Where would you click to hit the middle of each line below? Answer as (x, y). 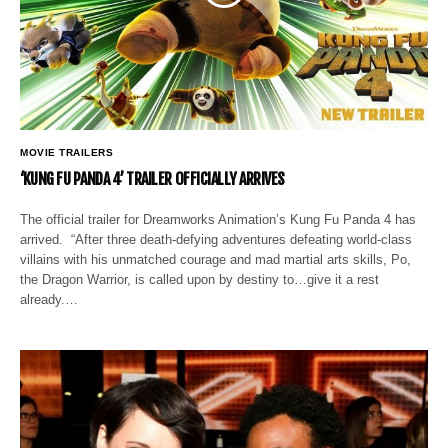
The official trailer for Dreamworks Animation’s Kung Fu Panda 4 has (218, 219)
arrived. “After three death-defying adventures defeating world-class (216, 239)
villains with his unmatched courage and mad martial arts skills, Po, (216, 259)
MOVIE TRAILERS (66, 152)
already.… (49, 299)
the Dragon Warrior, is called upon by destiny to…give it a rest (200, 279)
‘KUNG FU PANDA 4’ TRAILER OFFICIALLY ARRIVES (152, 178)
